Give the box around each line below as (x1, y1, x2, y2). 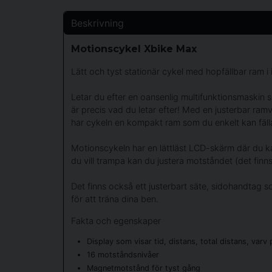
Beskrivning (71, 16, 124, 29)
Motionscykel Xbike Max (71, 42, 197, 55)
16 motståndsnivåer (86, 250, 159, 260)
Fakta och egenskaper (71, 215, 161, 226)
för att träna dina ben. (71, 194, 158, 205)
